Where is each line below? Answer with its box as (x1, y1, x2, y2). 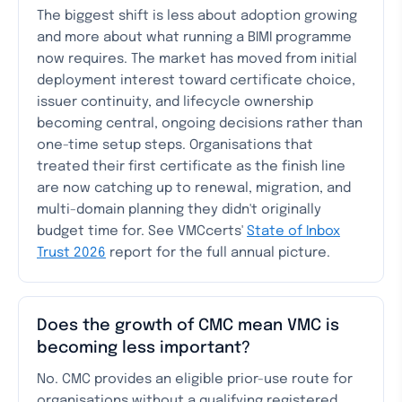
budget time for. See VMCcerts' (37, 224, 247, 239)
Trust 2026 (37, 246, 106, 260)
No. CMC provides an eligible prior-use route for (37, 372, 353, 387)
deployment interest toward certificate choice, (37, 74, 355, 88)
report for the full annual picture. (106, 246, 330, 260)
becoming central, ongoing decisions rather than (37, 117, 363, 131)
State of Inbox (247, 224, 340, 239)
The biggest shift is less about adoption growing (37, 9, 357, 23)
